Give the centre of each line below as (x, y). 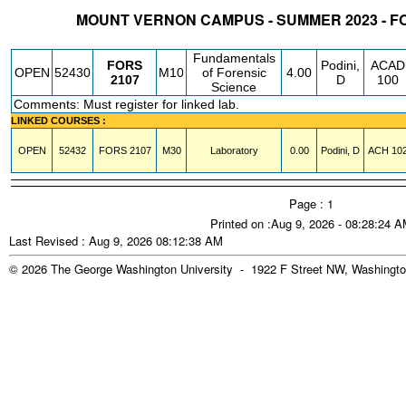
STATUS (35, 40)
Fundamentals (234, 58)
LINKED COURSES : (58, 121)
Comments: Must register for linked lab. (126, 104)
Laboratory (234, 150)
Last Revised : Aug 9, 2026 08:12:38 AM (116, 241)
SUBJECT (121, 40)
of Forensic (234, 72)
